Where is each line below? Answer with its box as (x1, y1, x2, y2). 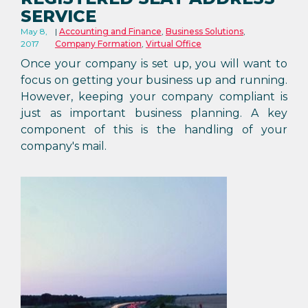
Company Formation (54, 38, 142, 49)
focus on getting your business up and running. (21, 74, 287, 87)
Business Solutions (165, 26, 243, 36)
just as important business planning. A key (21, 107, 287, 120)
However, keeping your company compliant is (21, 90, 287, 103)
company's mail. (21, 140, 107, 153)
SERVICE (21, 6, 96, 26)
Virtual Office (145, 38, 201, 49)
